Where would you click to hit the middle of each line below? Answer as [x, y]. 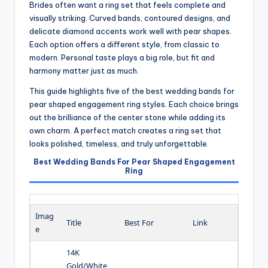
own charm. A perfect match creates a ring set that [125, 131]
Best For [139, 223]
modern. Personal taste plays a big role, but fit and [122, 58]
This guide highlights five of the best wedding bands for [132, 91]
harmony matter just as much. [84, 71]
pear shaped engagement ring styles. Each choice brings [134, 104]
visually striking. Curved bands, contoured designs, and [130, 18]
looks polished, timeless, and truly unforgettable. [119, 144]
